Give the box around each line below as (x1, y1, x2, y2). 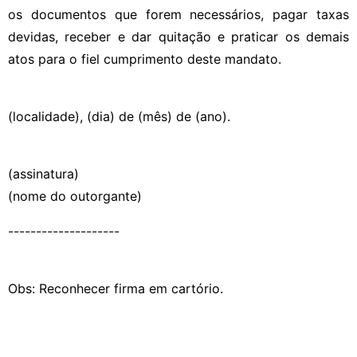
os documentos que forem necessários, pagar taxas (8, 6, 349, 22)
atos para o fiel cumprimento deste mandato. (8, 50, 281, 67)
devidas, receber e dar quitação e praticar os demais (8, 28, 349, 45)
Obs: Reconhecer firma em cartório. (8, 280, 223, 296)
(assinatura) (8, 165, 79, 182)
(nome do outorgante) (8, 187, 142, 204)
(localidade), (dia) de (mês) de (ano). (8, 108, 230, 124)
